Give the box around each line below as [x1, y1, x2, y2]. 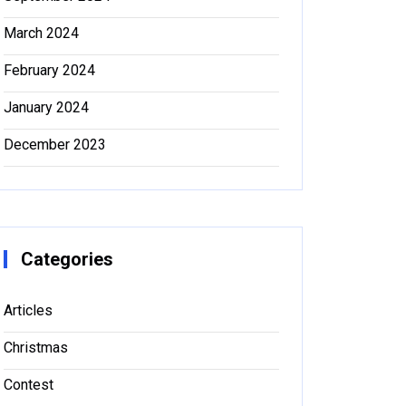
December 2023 [4, 135, 106, 153]
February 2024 [4, 61, 95, 79]
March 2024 [4, 24, 79, 42]
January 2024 [4, 98, 89, 116]
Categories [21, 247, 113, 270]
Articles [4, 301, 53, 319]
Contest [4, 375, 53, 393]
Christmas [4, 338, 68, 356]
